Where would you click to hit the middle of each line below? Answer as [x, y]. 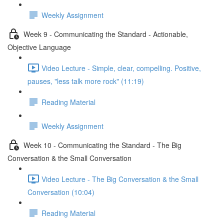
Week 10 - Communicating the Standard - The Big [102, 145]
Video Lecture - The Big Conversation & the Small [120, 179]
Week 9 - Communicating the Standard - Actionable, [106, 34]
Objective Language [39, 47]
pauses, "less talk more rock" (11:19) [86, 81]
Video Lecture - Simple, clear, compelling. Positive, [121, 68]
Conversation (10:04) [61, 192]
